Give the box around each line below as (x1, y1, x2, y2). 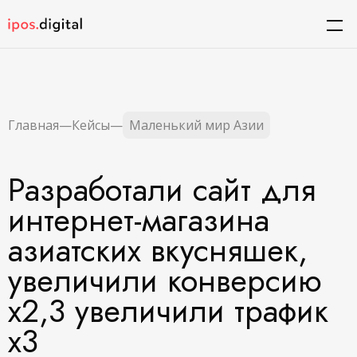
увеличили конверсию (8, 257, 322, 304)
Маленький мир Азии (129, 116, 264, 134)
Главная (8, 116, 59, 134)
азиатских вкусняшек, (8, 227, 308, 273)
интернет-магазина (8, 197, 269, 243)
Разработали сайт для (8, 167, 316, 213)
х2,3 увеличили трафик (8, 288, 328, 334)
